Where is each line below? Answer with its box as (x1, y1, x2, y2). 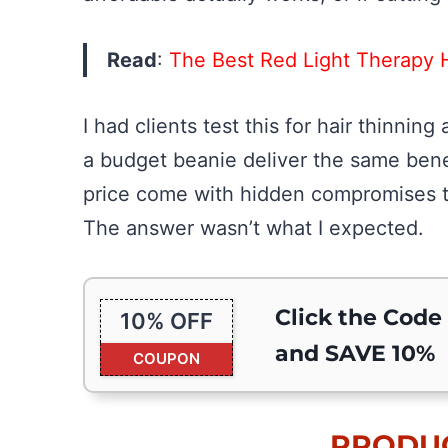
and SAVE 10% (275, 339, 435, 367)
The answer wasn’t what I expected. (83, 216, 424, 241)
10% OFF (120, 308, 213, 335)
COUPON (133, 349, 200, 369)
